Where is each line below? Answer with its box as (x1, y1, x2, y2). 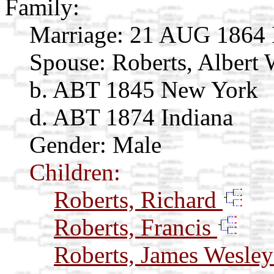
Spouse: (29, 48, 106, 75)
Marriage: (29, 21, 124, 48)
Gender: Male (29, 131, 161, 158)
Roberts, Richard (54, 186, 223, 213)
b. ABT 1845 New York (29, 76, 258, 103)
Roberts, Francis (54, 213, 217, 240)
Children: (29, 158, 120, 185)
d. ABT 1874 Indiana (29, 103, 233, 130)
